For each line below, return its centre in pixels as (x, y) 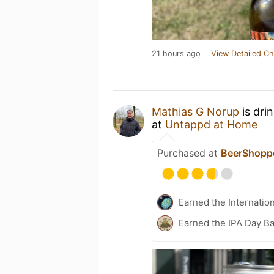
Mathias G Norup (195, 112)
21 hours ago (176, 54)
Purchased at (189, 153)
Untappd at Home (211, 124)
